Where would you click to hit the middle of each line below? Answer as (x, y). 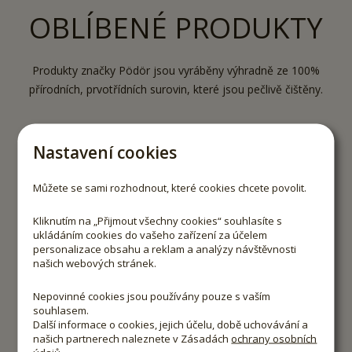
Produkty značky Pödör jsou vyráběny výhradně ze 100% (176, 71)
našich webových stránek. (95, 263)
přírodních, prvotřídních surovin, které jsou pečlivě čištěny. (176, 90)
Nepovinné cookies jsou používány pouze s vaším (152, 296)
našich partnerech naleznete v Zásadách (132, 338)
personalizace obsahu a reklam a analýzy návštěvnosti (165, 249)
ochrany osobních (274, 338)
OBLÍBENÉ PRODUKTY (176, 28)
